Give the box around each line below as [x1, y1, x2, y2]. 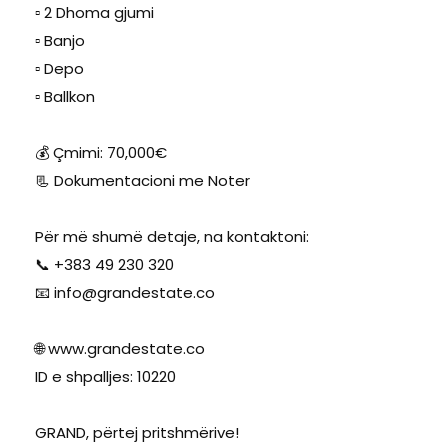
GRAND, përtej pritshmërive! [35, 421, 239, 443]
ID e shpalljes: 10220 [35, 365, 176, 387]
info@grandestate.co [54, 281, 215, 303]
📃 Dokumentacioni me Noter [35, 169, 250, 191]
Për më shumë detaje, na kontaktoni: [35, 225, 309, 247]
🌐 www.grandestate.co [35, 337, 205, 359]
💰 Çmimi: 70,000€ [35, 141, 167, 163]
